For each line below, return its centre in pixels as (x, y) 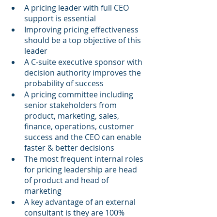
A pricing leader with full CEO (77, 8)
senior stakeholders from (71, 105)
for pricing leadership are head (82, 170)
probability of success (64, 84)
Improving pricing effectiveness (82, 30)
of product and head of (67, 180)
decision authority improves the (84, 73)
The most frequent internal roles (85, 159)
